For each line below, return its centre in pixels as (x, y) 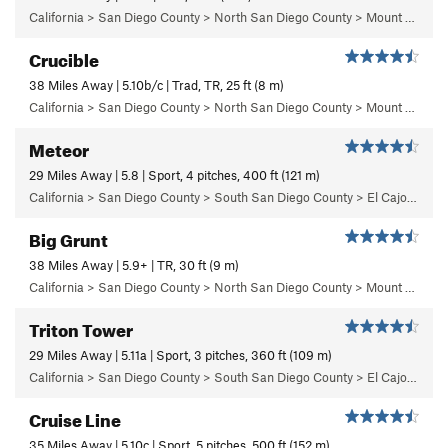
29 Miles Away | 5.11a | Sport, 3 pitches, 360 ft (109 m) (180, 354)
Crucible (64, 57)
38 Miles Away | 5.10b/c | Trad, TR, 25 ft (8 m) (156, 84)
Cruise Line (75, 417)
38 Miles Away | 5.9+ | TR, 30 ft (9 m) (134, 264)
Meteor (59, 147)
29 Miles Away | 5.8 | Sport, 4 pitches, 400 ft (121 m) (174, 174)
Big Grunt (68, 237)
